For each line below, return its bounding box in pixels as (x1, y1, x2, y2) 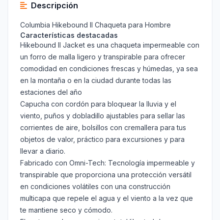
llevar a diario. (20, 147, 65, 156)
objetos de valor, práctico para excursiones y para (20, 135, 185, 144)
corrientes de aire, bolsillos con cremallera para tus (20, 123, 186, 132)
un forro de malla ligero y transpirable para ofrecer (20, 53, 185, 61)
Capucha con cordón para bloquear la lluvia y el (20, 100, 176, 109)
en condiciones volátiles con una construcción (20, 182, 170, 191)
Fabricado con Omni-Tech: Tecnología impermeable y (20, 159, 195, 167)
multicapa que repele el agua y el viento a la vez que (20, 194, 193, 203)
